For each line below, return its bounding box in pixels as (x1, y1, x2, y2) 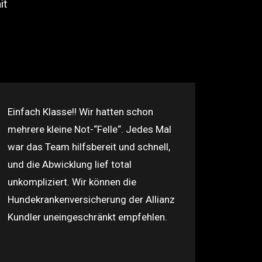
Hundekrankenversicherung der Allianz (8, 194, 175, 205)
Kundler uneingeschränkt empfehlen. (8, 211, 167, 223)
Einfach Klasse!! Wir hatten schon (8, 106, 153, 118)
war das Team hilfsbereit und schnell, (8, 141, 170, 153)
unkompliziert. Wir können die (8, 176, 136, 188)
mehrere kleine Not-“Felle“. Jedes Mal (8, 123, 171, 135)
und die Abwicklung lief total (8, 158, 132, 170)
